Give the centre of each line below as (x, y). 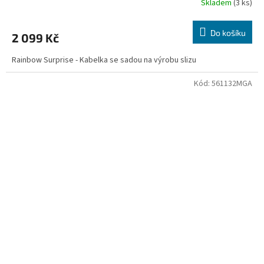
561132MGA (232, 83)
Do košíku (228, 32)
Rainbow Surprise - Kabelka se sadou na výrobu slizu (104, 60)
